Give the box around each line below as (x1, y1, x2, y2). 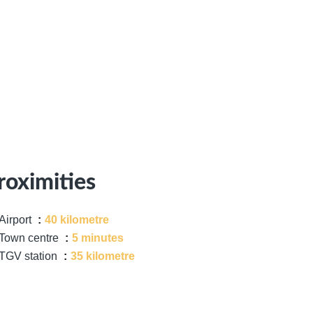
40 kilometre (45, 214, 109, 226)
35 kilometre (71, 250, 135, 262)
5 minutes (72, 232, 124, 244)
